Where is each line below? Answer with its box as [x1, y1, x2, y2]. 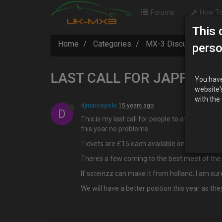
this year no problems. [81, 125, 150, 133]
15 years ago [118, 102, 154, 109]
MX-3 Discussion [146, 39, 206, 49]
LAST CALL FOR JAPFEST [51, 70, 212, 86]
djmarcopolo [81, 102, 117, 109]
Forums [151, 8, 175, 16]
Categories [93, 39, 131, 49]
